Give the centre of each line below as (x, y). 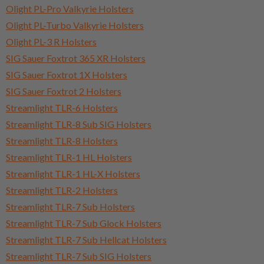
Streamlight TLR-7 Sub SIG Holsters (79, 256)
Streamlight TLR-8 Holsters (62, 140)
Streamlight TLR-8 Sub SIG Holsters (79, 124)
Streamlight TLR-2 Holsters (62, 190)
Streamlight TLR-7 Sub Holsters (70, 206)
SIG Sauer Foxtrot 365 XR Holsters (76, 58)
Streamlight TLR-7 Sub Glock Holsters (84, 223)
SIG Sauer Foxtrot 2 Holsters (64, 91)
